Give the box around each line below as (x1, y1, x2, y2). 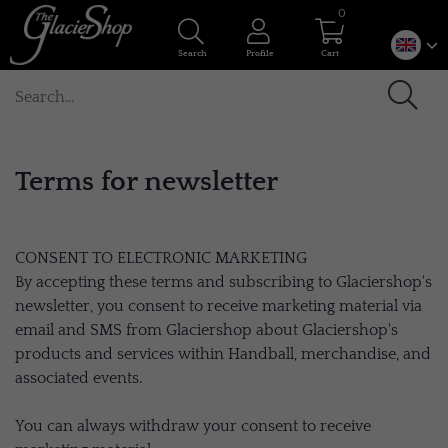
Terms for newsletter (15, 166, 278, 197)
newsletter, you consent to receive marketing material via (15, 297, 422, 315)
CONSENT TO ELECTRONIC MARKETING (15, 249, 307, 267)
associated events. (15, 369, 142, 387)
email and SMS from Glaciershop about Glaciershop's (15, 321, 398, 339)
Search (177, 48, 207, 58)
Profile (246, 48, 275, 58)
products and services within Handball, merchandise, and (15, 345, 431, 363)
